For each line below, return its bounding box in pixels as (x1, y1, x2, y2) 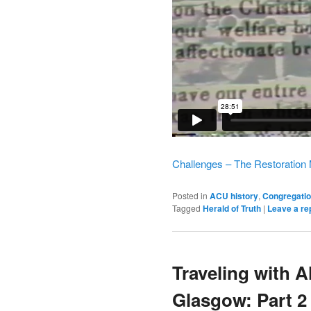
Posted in (172, 189, 208, 201)
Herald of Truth (203, 201, 261, 215)
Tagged (172, 201, 201, 214)
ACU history (210, 189, 258, 202)
